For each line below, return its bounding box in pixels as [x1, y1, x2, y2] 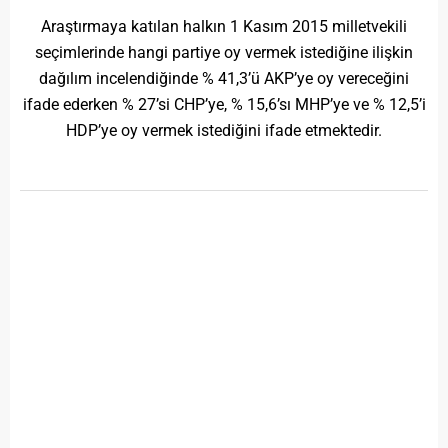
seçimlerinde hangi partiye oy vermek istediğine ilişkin [35, 42, 413, 62]
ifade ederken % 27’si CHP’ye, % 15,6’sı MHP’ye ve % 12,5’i [22, 94, 426, 114]
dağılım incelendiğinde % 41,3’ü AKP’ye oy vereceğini [39, 68, 409, 88]
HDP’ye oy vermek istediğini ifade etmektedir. [66, 120, 382, 140]
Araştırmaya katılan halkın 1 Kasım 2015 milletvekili [41, 16, 407, 36]
